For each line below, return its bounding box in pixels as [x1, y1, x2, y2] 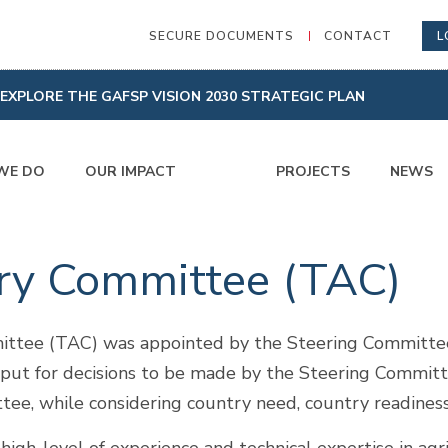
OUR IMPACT [85, 162, 176, 181]
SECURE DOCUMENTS [149, 27, 294, 44]
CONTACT [324, 27, 392, 44]
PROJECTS [276, 162, 350, 181]
